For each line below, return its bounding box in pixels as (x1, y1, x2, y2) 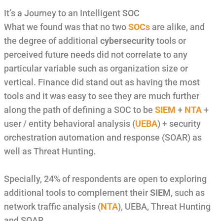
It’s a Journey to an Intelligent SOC (3, 8, 140, 18)
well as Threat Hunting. (3, 146, 96, 156)
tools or (154, 36, 186, 46)
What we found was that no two (3, 22, 128, 32)
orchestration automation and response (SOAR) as (3, 132, 202, 143)
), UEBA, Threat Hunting (117, 201, 211, 212)
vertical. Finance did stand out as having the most (3, 77, 200, 87)
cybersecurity (100, 36, 154, 46)
